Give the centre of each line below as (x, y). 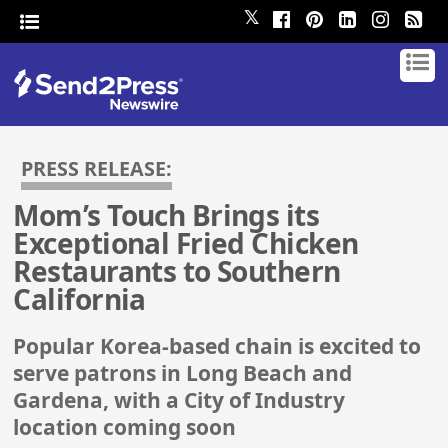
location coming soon (125, 427)
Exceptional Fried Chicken (186, 243)
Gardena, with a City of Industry (179, 400)
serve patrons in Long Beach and (183, 373)
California (79, 299)
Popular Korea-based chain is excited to (217, 346)
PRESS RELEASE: (97, 168)
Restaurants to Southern (177, 271)
